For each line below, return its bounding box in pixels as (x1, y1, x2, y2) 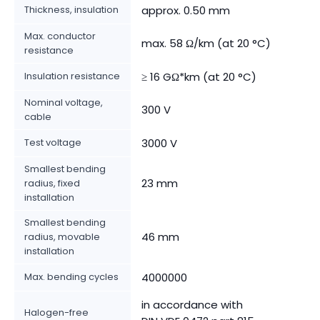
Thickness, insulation (24, 3, 119, 17)
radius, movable (24, 230, 100, 244)
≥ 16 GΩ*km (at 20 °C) (141, 69, 256, 85)
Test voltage (24, 136, 81, 150)
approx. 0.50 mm (141, 3, 230, 19)
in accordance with (141, 297, 243, 313)
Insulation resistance (24, 69, 120, 84)
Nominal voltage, (24, 96, 103, 110)
